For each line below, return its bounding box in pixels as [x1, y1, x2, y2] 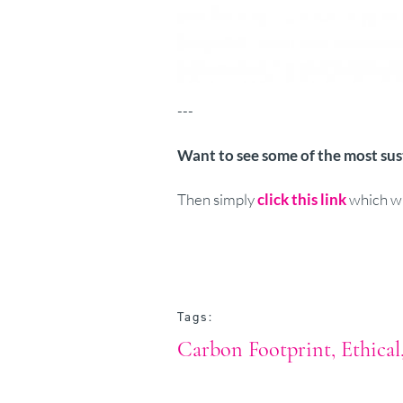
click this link [257, 190, 346, 210]
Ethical [341, 336, 400, 363]
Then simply [177, 190, 257, 210]
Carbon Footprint [177, 336, 331, 363]
